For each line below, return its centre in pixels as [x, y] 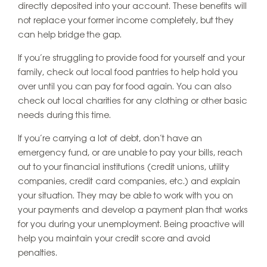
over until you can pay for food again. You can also [125, 87]
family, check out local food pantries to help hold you [128, 73]
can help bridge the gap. [70, 35]
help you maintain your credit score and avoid [114, 239]
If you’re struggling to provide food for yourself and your [131, 59]
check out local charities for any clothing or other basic [133, 102]
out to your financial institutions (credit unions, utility [124, 168]
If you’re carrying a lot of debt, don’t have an [110, 139]
